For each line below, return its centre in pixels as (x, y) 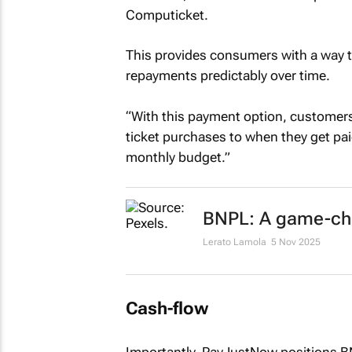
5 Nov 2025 (295, 242)
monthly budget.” (178, 157)
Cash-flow (167, 308)
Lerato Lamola (234, 242)
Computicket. (167, 15)
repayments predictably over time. (227, 75)
